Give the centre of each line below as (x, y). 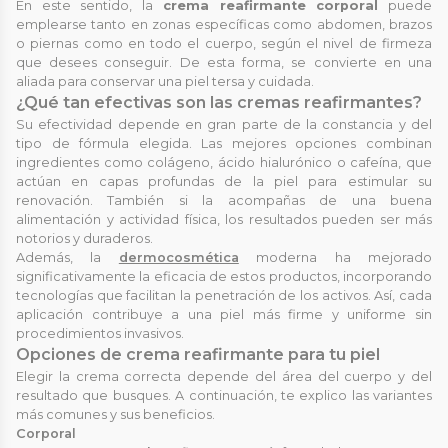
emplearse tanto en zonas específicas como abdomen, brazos (224, 24)
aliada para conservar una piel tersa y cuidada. (165, 81)
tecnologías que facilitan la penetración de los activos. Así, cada (224, 295)
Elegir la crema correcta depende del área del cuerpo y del (224, 376)
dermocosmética (178, 257)
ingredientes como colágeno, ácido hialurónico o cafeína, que (224, 162)
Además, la (67, 257)
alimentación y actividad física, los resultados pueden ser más (224, 219)
